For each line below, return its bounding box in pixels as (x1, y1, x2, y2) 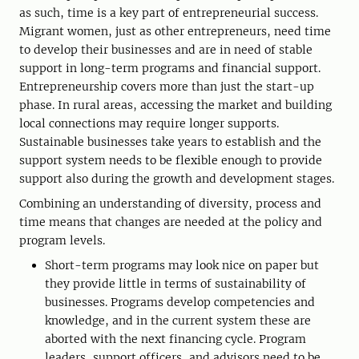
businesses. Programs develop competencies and (45, 294, 315, 309)
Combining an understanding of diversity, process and (19, 196, 321, 211)
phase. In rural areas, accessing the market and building (19, 97, 332, 112)
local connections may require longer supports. (19, 115, 279, 131)
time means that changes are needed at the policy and (19, 214, 322, 229)
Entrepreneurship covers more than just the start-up (19, 79, 314, 94)
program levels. (19, 232, 105, 248)
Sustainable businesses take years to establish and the (19, 134, 321, 149)
